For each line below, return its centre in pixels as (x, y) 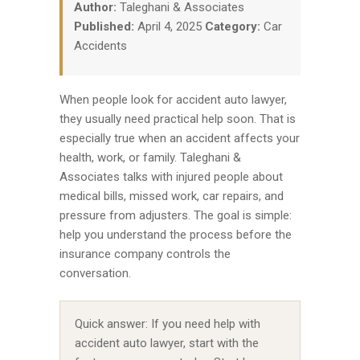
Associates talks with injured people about (171, 177)
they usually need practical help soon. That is (178, 119)
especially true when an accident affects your (180, 138)
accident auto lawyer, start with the (167, 343)
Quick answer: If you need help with (168, 324)
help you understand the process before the (176, 235)
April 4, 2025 (170, 27)
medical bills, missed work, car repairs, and (172, 196)
